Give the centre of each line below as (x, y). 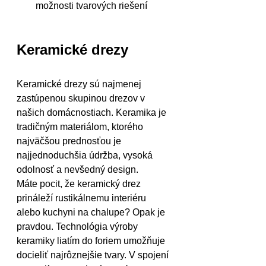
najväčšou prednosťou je (70, 141)
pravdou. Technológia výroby (78, 227)
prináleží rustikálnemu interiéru (83, 198)
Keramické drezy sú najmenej (80, 84)
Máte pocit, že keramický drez (80, 184)
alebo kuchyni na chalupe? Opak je (92, 212)
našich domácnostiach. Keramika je (93, 113)
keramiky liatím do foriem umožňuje (92, 241)
